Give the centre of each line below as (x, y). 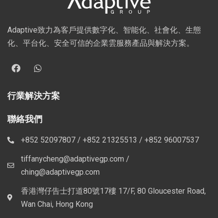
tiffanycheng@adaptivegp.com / (75, 159)
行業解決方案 (34, 96)
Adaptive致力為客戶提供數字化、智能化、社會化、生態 (104, 30)
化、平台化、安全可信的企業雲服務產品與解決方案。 (101, 43)
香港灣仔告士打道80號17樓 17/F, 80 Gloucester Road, (113, 191)
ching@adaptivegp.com (60, 172)
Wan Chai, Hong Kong (57, 204)
